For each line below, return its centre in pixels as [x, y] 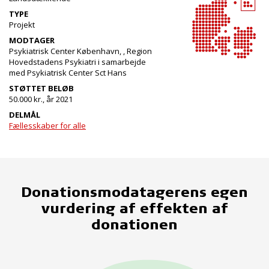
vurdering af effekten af [134, 208]
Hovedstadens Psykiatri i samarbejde [77, 62]
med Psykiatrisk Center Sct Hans [68, 73]
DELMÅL [25, 115]
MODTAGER [32, 40]
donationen [134, 224]
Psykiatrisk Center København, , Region [80, 51]
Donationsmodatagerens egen [134, 192]
